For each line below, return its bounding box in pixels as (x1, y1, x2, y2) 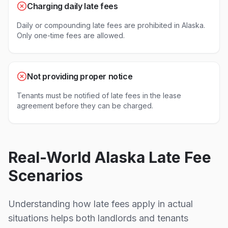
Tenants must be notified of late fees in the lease (17, 91, 181, 100)
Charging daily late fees (27, 1, 118, 11)
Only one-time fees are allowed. (17, 31, 125, 40)
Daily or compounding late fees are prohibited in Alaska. (17, 21, 205, 30)
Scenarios (8, 166, 83, 185)
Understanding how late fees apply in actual (8, 198, 193, 209)
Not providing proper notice (27, 71, 133, 81)
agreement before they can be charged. (17, 101, 153, 110)
